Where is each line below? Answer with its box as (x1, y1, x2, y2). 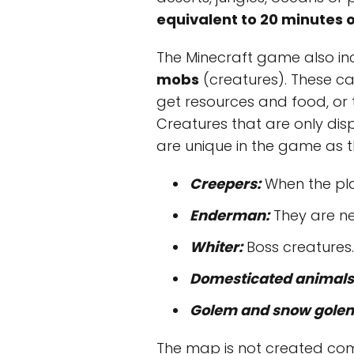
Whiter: (190, 237, 243, 257)
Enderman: (190, 205, 269, 225)
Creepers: (190, 174, 261, 194)
